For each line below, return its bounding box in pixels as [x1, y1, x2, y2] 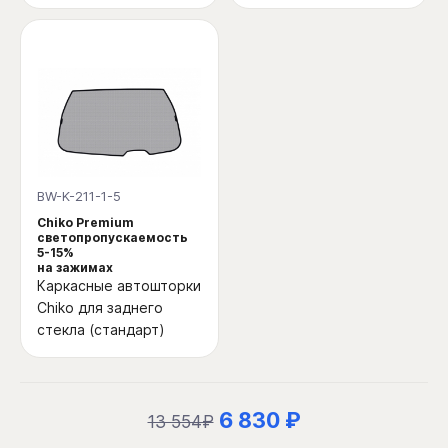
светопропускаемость [37, 229, 188, 245]
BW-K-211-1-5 [37, 187, 121, 204]
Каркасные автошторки [37, 276, 201, 294]
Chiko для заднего [37, 298, 163, 316]
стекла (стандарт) [37, 320, 165, 338]
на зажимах [37, 259, 113, 275]
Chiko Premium [37, 214, 134, 230]
